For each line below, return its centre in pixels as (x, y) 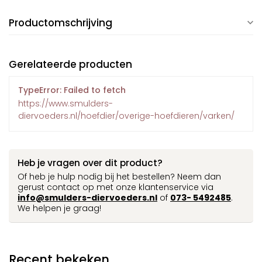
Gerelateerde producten (70, 64)
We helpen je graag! (59, 208)
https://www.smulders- (65, 104)
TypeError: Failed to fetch (72, 90)
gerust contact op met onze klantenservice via (116, 187)
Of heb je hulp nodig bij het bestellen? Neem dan (119, 177)
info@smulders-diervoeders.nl (87, 198)
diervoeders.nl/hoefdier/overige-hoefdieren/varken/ (126, 116)
